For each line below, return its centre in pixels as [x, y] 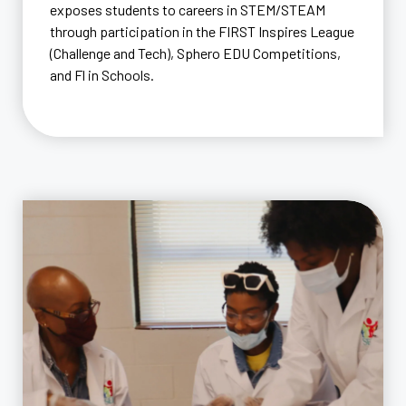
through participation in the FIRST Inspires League [202, 32]
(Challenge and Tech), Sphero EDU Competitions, [195, 53]
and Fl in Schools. [102, 75]
